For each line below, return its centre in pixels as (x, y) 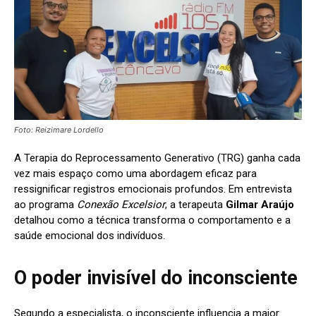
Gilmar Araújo (260, 204)
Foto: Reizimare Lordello (59, 129)
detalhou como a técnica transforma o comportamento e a (152, 220)
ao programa (45, 204)
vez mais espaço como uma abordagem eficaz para (135, 173)
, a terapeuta (195, 204)
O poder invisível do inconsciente (156, 278)
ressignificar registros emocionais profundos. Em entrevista (153, 189)
